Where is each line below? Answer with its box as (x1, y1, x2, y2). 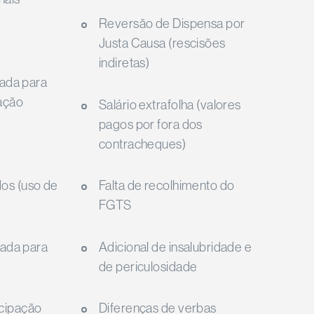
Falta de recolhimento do (98, 178, 235, 193)
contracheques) (98, 136, 186, 151)
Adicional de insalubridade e (98, 239, 252, 254)
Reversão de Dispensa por (98, 16, 245, 32)
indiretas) (98, 55, 150, 71)
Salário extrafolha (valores (98, 97, 241, 112)
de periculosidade (98, 259, 198, 274)
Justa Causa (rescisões (98, 36, 226, 51)
